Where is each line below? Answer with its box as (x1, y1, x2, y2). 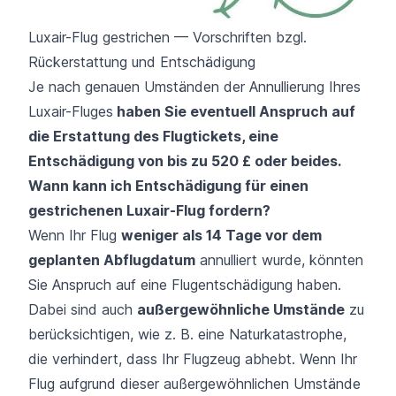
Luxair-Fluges (28, 103, 113, 121)
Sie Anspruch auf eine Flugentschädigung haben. (28, 276, 341, 294)
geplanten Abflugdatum (28, 251, 195, 270)
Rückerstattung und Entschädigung (28, 53, 255, 72)
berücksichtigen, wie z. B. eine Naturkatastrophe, (28, 325, 346, 344)
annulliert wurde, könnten (195, 251, 363, 270)
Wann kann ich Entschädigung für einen (28, 177, 308, 195)
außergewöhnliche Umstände (137, 301, 345, 319)
